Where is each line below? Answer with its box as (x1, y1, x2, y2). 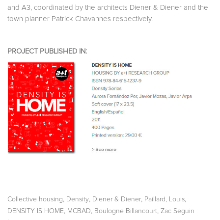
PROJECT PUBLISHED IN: (7, 48, 87, 55)
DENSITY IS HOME (7, 208, 64, 215)
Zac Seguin (161, 208, 194, 215)
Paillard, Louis (144, 196, 185, 203)
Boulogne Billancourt (94, 208, 157, 215)
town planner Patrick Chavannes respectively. (7, 15, 153, 23)
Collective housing (7, 196, 63, 203)
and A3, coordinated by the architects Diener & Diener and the (7, 4, 208, 12)
